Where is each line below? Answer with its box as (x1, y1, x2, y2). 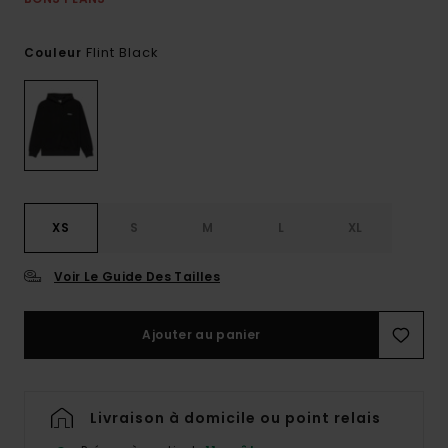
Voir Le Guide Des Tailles (54, 268, 220, 286)
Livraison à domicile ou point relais (90, 408, 381, 429)
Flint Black (86, 43, 159, 62)
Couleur (24, 44, 86, 61)
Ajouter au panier (142, 326, 261, 344)
